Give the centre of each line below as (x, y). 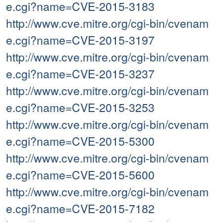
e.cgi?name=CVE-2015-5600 (80, 175)
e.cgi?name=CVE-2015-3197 (80, 40)
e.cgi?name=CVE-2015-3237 (80, 74)
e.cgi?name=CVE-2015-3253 (80, 108)
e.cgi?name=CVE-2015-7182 (80, 209)
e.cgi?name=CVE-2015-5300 (80, 141)
